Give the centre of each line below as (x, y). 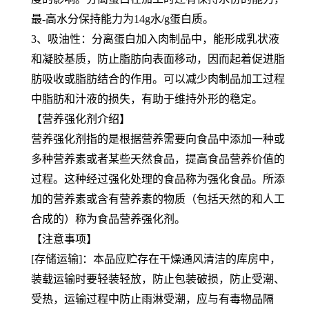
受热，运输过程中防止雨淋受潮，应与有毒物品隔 (152, 299)
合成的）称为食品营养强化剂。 (108, 219)
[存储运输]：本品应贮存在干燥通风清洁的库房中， (156, 259)
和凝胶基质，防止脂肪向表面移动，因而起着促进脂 (158, 59)
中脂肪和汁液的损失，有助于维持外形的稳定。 (147, 99)
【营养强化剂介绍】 (81, 119)
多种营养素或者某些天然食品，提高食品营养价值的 (158, 159)
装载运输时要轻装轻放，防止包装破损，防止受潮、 (158, 279)
